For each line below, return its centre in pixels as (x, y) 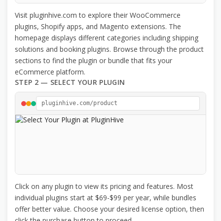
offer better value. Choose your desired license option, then (110, 209)
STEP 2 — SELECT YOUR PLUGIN (70, 82)
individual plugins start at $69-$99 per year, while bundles (106, 198)
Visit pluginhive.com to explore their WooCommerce (98, 15)
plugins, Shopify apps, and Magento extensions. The (98, 27)
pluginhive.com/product (79, 103)
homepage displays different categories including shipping (107, 38)
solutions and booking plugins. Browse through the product (109, 49)
